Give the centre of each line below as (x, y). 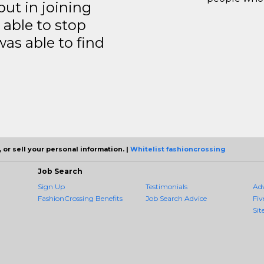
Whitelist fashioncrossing (178, 149)
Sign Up (51, 187)
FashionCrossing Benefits (80, 198)
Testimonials (166, 187)
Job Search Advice (176, 198)
